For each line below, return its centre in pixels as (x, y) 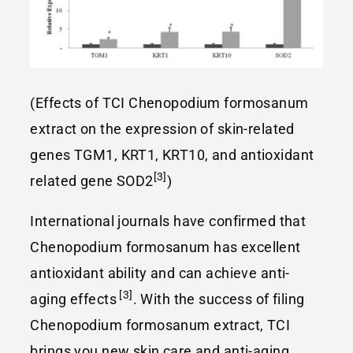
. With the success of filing (219, 299)
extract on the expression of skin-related (162, 128)
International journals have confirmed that (168, 221)
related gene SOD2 (92, 180)
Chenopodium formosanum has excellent (165, 247)
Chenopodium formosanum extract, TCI (160, 325)
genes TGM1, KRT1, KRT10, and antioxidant (172, 154)
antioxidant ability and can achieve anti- (160, 273)
